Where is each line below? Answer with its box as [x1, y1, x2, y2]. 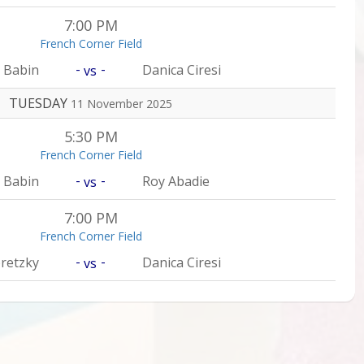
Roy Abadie [142, 172, 210, 190]
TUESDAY [9, 94, 71, 112]
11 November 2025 [71, 96, 172, 111]
